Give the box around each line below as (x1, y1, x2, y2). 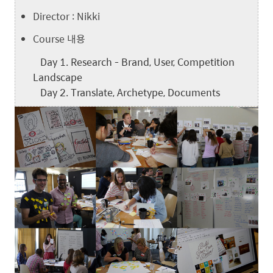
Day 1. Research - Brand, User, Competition (33, 54, 235, 69)
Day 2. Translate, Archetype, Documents (33, 84, 220, 100)
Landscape (33, 69, 82, 85)
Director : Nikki (33, 9, 100, 24)
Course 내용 (33, 30, 85, 46)
